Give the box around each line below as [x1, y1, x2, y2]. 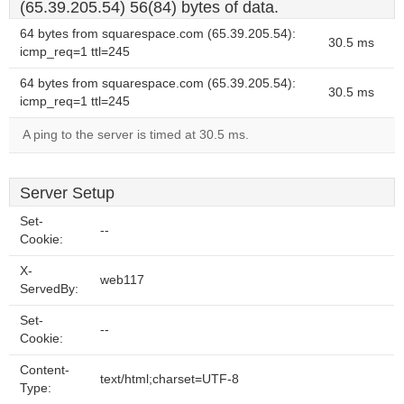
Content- [20, 363, 69, 377]
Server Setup [20, 184, 115, 202]
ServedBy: [20, 282, 78, 296]
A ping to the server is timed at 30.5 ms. [23, 128, 249, 142]
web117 [100, 273, 144, 287]
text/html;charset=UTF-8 [100, 372, 239, 386]
